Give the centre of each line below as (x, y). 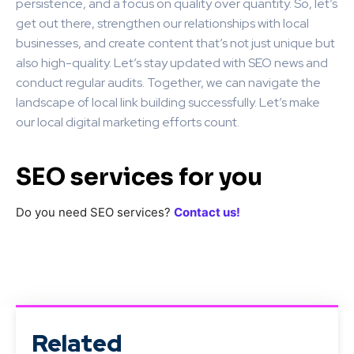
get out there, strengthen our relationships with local (162, 23)
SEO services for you (139, 177)
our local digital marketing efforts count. (128, 122)
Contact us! (207, 212)
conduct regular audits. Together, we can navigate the (168, 82)
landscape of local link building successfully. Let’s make (168, 102)
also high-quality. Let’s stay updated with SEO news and (172, 62)
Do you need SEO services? (95, 212)
